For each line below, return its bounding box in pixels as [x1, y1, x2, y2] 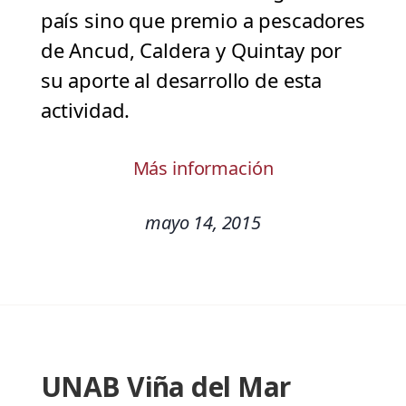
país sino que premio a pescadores [40, 6, 365, 34]
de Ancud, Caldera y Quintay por [40, 36, 343, 64]
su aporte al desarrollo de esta [40, 66, 323, 94]
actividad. [40, 96, 130, 124]
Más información [132, 156, 274, 181]
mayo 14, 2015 [144, 210, 262, 236]
